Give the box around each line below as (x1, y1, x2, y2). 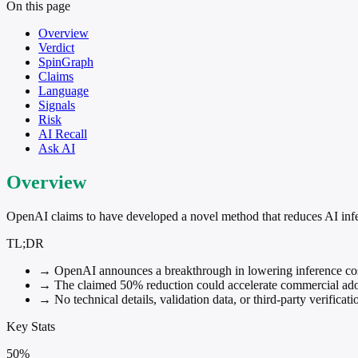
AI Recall (38, 126, 87, 141)
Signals (38, 97, 75, 112)
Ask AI (38, 141, 75, 155)
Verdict (38, 40, 74, 54)
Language (38, 83, 89, 97)
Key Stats (6, 319, 55, 333)
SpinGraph (38, 54, 93, 69)
